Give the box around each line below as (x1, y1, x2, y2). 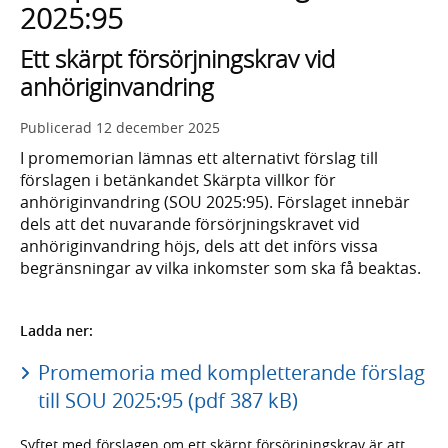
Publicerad (20, 118, 96, 138)
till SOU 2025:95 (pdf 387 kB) (37, 386, 298, 414)
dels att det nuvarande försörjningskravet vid (20, 213, 360, 236)
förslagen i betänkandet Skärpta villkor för (20, 169, 336, 192)
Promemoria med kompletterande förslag (37, 358, 425, 386)
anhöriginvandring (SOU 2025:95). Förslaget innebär (20, 191, 410, 214)
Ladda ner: (20, 320, 93, 340)
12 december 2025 (96, 118, 220, 138)
